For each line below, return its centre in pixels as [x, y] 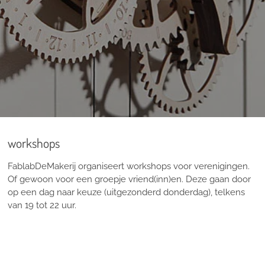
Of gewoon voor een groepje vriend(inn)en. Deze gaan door [129, 179]
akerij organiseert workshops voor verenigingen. [152, 166]
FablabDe [27, 166]
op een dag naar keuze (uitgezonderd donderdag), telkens [126, 192]
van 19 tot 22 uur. [42, 205]
